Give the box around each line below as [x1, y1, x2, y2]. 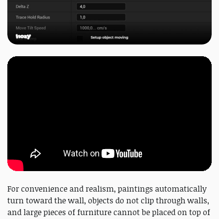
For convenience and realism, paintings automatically [7, 183, 207, 195]
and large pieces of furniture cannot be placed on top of [7, 207, 210, 218]
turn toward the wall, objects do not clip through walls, [7, 195, 209, 206]
